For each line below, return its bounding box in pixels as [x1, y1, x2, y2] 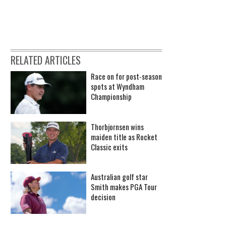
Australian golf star [91, 171, 148, 183]
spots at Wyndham [91, 81, 144, 92]
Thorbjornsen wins [91, 121, 144, 132]
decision [91, 191, 116, 203]
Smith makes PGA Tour [91, 181, 157, 193]
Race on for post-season [91, 71, 162, 82]
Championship [91, 91, 132, 102]
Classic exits [91, 141, 128, 152]
